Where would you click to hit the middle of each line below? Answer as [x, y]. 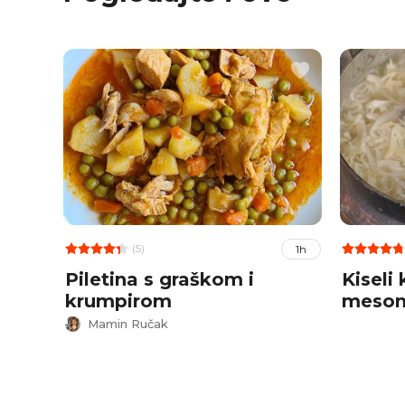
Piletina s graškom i [159, 279]
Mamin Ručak [127, 324]
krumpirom [118, 301]
